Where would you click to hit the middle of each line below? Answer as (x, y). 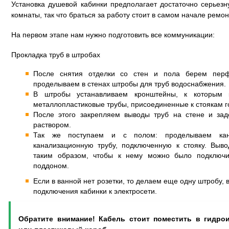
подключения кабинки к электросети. (95, 191)
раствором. (52, 125)
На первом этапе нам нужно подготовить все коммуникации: (113, 35)
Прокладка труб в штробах (56, 55)
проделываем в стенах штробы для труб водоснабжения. (130, 84)
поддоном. (51, 166)
